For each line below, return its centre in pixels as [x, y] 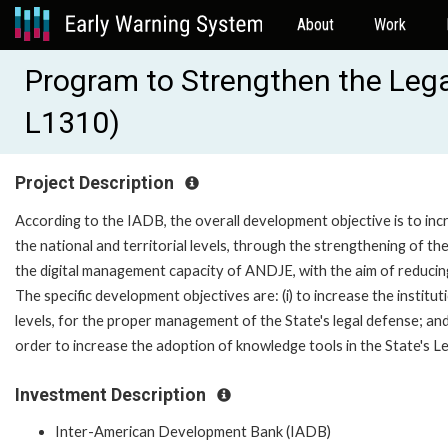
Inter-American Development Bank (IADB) [193, 432]
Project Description [96, 183]
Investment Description [112, 394]
